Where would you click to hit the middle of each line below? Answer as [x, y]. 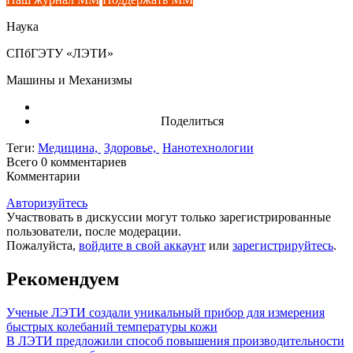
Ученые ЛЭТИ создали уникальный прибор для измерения [165, 312]
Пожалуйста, [43, 245]
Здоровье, [132, 147]
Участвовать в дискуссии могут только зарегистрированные [169, 217]
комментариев [89, 162]
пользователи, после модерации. [94, 231]
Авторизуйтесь [47, 203]
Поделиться [192, 121]
